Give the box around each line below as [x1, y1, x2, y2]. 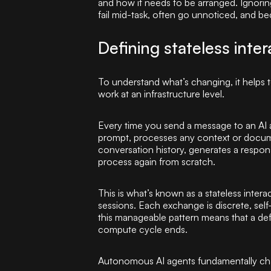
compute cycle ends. [98, 223, 188, 235]
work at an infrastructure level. [98, 88, 224, 100]
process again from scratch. [98, 155, 215, 168]
